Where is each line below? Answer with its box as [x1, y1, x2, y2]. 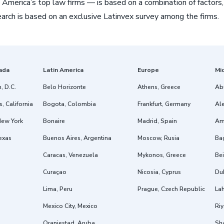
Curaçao [43, 168, 66, 176]
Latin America [43, 66, 83, 74]
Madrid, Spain [137, 117, 177, 125]
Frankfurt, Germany [137, 100, 190, 108]
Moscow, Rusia [137, 134, 179, 142]
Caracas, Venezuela [43, 151, 98, 159]
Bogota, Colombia [43, 100, 96, 108]
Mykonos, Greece [137, 151, 186, 159]
